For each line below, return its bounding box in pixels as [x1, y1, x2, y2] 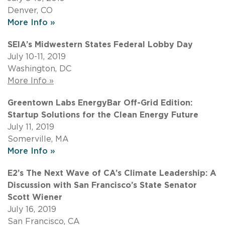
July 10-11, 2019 [8, 52, 66, 61]
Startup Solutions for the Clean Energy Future [8, 110, 198, 119]
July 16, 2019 [8, 205, 56, 213]
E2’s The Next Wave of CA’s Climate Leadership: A [8, 169, 216, 177]
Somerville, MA [8, 135, 69, 143]
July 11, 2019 [8, 123, 54, 131]
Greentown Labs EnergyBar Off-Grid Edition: [8, 98, 192, 107]
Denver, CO [8, 6, 53, 15]
